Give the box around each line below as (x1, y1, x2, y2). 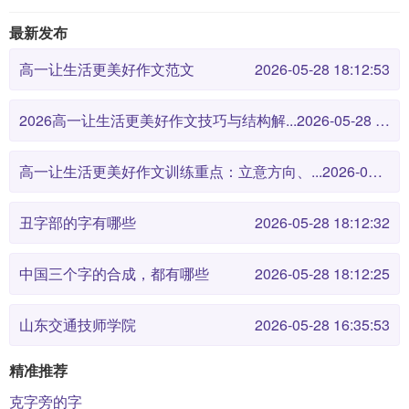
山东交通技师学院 (19, 314, 136, 335)
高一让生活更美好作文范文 (19, 58, 194, 79)
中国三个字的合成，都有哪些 (19, 263, 209, 284)
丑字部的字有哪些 (19, 212, 136, 233)
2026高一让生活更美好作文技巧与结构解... (19, 110, 297, 131)
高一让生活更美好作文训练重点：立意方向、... (19, 161, 322, 182)
